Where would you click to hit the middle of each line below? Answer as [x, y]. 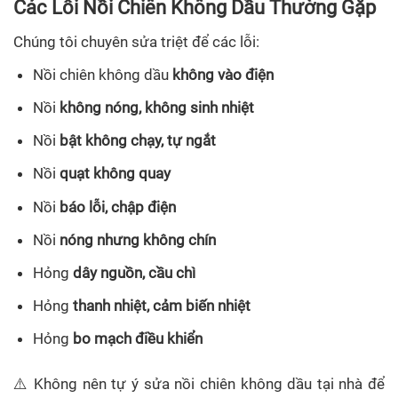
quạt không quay [115, 174]
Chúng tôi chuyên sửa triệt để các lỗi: [136, 41]
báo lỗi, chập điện [118, 207]
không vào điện [223, 74]
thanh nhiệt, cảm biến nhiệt [162, 306]
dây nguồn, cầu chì [135, 272]
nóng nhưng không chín [138, 239]
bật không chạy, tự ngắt [138, 141]
